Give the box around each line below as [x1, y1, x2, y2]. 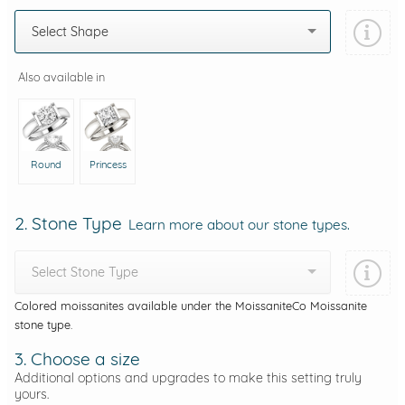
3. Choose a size [14, 348, 140, 371]
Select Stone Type [32, 264, 138, 281]
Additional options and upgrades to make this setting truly [14, 370, 362, 387]
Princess [89, 157, 127, 171]
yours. [14, 386, 49, 403]
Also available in [18, 69, 105, 84]
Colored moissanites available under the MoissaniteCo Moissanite [14, 298, 367, 314]
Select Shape [32, 23, 108, 40]
